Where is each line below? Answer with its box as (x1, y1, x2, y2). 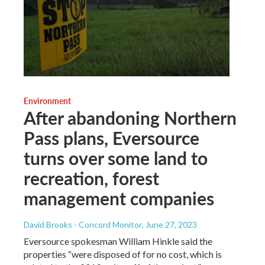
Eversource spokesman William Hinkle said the (24, 235, 212, 247)
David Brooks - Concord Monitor (24, 219, 142, 230)
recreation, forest (24, 165, 159, 190)
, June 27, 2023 (142, 219, 197, 230)
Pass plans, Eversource (24, 125, 199, 150)
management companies (24, 185, 214, 211)
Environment (24, 94, 71, 106)
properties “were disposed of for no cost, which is (24, 248, 222, 260)
